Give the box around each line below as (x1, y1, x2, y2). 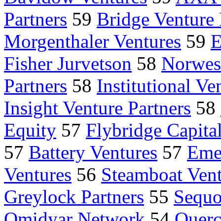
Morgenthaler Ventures (4, 31, 181, 52)
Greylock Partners (4, 186, 144, 208)
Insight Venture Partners (4, 97, 191, 119)
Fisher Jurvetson (4, 53, 132, 74)
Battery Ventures (29, 142, 157, 163)
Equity (4, 119, 56, 141)
